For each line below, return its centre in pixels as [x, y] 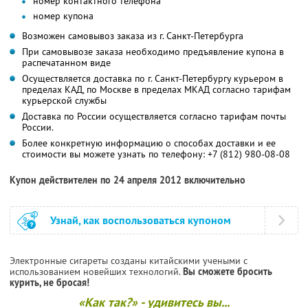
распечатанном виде [66, 62]
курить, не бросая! [49, 282]
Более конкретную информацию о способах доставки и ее [149, 143]
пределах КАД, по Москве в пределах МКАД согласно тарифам [156, 89]
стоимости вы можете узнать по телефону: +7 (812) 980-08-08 [156, 154]
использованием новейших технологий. [96, 271]
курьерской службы [64, 100]
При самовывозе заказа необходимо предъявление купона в [153, 51]
